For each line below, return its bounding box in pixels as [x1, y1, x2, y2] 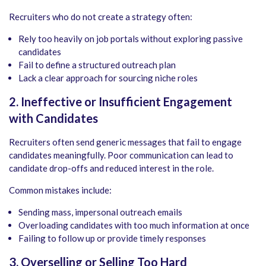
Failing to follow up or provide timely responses [18, 233, 206, 244]
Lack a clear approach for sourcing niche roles [18, 72, 198, 84]
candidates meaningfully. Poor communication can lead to [9, 150, 233, 161]
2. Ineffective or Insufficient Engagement [9, 94, 232, 109]
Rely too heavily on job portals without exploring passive [18, 33, 243, 45]
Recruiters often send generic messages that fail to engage [9, 137, 242, 148]
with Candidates [9, 111, 98, 126]
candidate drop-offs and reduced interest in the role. [9, 163, 214, 174]
